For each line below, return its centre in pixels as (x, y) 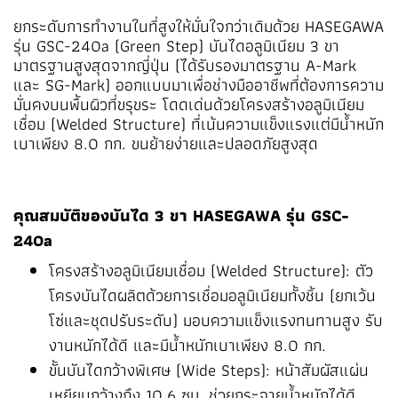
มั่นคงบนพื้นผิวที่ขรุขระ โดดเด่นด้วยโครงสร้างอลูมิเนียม (189, 104)
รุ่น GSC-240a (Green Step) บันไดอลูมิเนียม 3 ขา (176, 46)
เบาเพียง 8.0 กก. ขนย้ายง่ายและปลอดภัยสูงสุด (166, 143)
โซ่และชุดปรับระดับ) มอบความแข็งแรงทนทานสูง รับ (216, 320)
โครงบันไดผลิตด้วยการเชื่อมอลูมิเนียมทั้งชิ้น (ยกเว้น (212, 295)
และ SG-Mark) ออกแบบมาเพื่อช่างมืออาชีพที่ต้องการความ (199, 85)
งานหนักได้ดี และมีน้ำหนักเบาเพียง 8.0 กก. (187, 345)
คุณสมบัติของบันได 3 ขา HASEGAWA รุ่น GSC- (181, 215)
